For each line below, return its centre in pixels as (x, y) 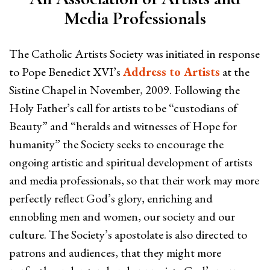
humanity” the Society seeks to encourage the (116, 144)
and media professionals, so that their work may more (134, 180)
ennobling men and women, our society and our (122, 216)
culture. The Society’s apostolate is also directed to (128, 234)
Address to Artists (171, 72)
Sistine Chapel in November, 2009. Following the (124, 90)
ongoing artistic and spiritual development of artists (131, 162)
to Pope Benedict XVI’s (66, 72)
